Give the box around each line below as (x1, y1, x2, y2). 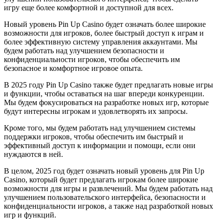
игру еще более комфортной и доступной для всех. (4, 3, 174, 12)
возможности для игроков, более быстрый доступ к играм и (4, 28, 204, 37)
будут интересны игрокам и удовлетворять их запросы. (4, 107, 188, 115)
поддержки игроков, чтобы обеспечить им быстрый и (4, 132, 183, 141)
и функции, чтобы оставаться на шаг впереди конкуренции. (4, 89, 204, 98)
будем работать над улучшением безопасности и (4, 46, 164, 55)
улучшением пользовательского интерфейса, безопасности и (4, 193, 206, 201)
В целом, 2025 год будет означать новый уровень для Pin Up (4, 166, 204, 175)
